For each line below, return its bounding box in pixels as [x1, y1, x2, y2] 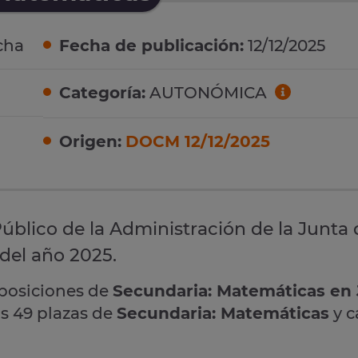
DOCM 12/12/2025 [125, 131, 270, 151]
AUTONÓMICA [145, 83, 271, 103]
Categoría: [59, 83, 145, 103]
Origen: [59, 131, 121, 151]
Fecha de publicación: [59, 36, 244, 56]
